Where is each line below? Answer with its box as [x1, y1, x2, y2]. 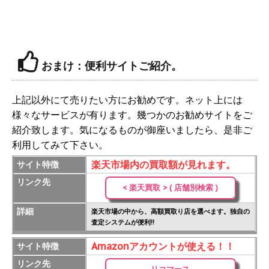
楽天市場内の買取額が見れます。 [91, 159, 235, 171]
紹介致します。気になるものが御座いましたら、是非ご [12, 124, 252, 136]
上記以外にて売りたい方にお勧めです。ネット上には [12, 94, 243, 106]
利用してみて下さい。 [12, 139, 108, 151]
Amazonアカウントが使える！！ [91, 240, 235, 253]
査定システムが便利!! [91, 218, 154, 227]
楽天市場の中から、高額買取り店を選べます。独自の [91, 207, 250, 216]
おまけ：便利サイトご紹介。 [38, 59, 182, 73]
